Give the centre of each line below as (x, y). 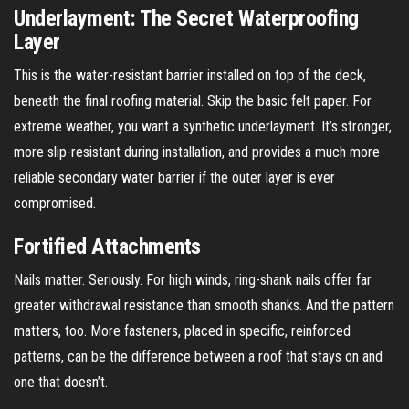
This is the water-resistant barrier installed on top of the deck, (190, 75)
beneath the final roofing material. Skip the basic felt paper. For (193, 100)
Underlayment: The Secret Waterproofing (186, 18)
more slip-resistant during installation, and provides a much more (197, 152)
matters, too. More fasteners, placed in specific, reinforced (182, 330)
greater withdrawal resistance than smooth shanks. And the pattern (204, 305)
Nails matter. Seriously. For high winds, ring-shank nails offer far (193, 279)
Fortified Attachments (107, 246)
